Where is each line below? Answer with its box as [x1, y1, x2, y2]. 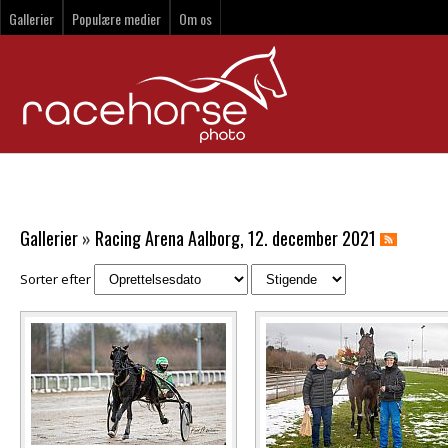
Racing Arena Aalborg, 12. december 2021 [95, 225, 376, 251]
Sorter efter [20, 270, 94, 288]
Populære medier [72, 8, 161, 29]
